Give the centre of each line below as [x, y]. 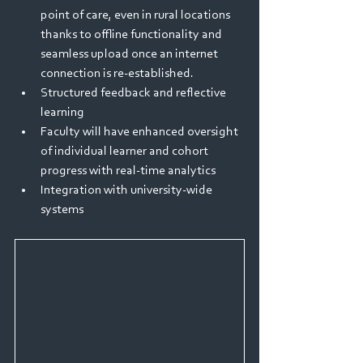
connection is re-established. [117, 74]
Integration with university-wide [128, 190]
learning [62, 113]
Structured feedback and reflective [135, 93]
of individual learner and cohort [126, 152]
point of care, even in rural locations [137, 15]
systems [62, 210]
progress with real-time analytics [128, 171]
